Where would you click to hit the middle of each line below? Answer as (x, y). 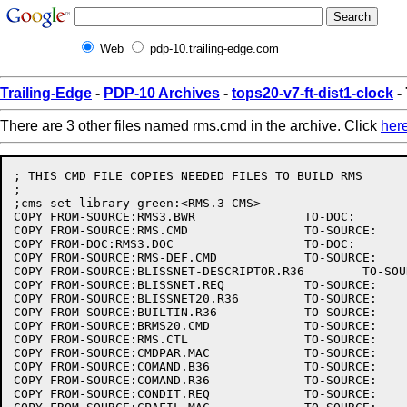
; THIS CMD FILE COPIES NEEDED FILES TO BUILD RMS (188, 176)
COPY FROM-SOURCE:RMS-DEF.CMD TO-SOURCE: (115, 258)
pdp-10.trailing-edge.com (214, 49)
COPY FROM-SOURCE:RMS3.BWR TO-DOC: (104, 217)
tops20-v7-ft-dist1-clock (313, 93)
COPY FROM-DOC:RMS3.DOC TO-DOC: (94, 244)
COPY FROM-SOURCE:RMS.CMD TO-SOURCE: (101, 230)
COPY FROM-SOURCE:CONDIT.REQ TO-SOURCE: (112, 394)
